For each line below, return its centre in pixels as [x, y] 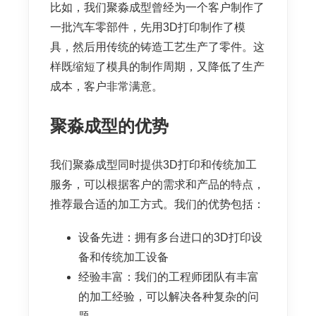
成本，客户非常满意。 [107, 87]
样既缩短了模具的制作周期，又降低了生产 [157, 67]
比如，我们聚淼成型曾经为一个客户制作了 [157, 8]
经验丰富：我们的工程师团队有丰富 [169, 277]
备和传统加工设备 [123, 257]
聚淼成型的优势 [109, 126]
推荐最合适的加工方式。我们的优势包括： [157, 205]
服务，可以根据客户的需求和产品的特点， [157, 185]
